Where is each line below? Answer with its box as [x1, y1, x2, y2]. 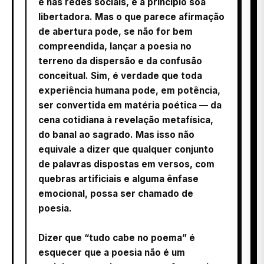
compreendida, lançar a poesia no [38, 40, 192, 52]
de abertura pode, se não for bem [38, 25, 193, 37]
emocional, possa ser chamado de [38, 187, 193, 199]
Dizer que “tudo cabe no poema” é [38, 232, 195, 243]
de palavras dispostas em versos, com [38, 158, 214, 170]
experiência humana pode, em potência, [38, 84, 220, 96]
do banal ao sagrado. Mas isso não [38, 128, 194, 140]
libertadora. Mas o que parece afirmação [38, 11, 225, 22]
